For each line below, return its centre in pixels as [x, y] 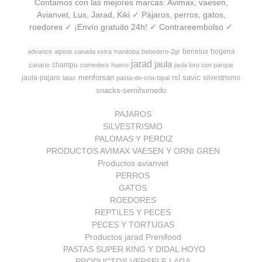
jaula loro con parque [204, 65]
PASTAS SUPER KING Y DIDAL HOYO [133, 249]
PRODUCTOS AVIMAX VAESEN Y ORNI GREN [133, 151]
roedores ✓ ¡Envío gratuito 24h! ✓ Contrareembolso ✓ [131, 27]
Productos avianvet [133, 163]
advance [39, 52]
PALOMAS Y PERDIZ [133, 139]
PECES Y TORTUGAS [133, 225]
